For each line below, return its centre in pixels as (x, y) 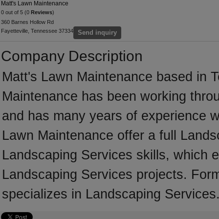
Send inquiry (97, 33)
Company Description (72, 56)
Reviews (42, 12)
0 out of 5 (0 (16, 12)
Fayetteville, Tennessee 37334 (37, 31)
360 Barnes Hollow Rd (27, 22)
